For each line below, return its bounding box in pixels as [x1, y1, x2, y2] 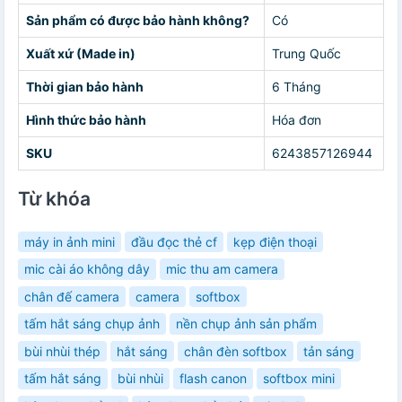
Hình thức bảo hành [26, 111, 146, 127]
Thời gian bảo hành [26, 78, 144, 94]
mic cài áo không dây [24, 261, 150, 277]
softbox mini [263, 371, 335, 387]
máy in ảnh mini [24, 233, 115, 249]
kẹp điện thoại [233, 233, 317, 249]
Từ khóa [18, 187, 91, 210]
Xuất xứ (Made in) [26, 45, 135, 61]
